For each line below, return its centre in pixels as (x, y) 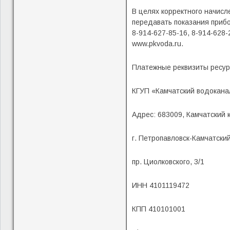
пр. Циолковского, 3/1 (168, 162)
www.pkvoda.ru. (157, 44)
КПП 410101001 (158, 209)
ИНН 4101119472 (160, 185)
